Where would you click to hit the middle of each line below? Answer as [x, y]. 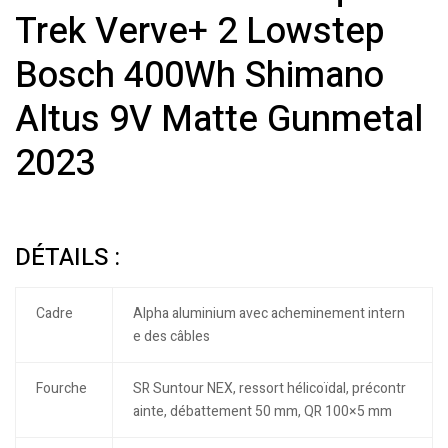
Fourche [61, 389]
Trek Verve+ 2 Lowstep [200, 31]
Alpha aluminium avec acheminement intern [268, 314]
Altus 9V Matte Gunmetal [219, 119]
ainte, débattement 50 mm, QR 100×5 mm [262, 412]
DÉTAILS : [67, 258]
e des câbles [171, 337]
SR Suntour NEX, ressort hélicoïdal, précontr [269, 389]
